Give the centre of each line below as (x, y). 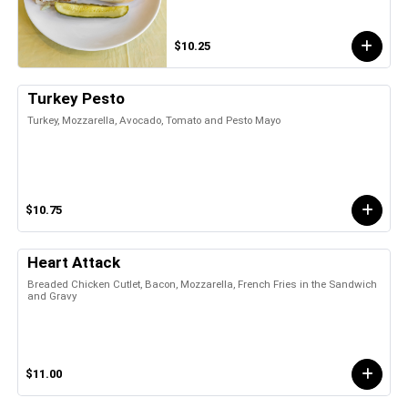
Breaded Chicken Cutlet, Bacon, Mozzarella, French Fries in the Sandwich (202, 284)
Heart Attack (74, 262)
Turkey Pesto (76, 98)
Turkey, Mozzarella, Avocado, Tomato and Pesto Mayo (154, 120)
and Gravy (52, 296)
